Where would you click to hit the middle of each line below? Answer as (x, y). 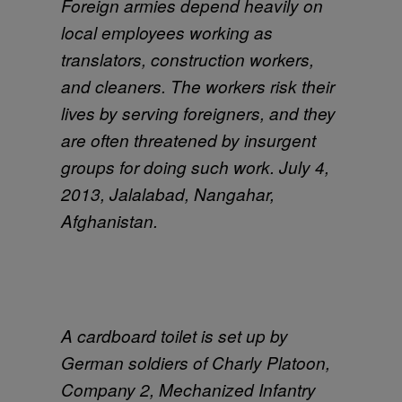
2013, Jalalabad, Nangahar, (168, 193)
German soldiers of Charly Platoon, (196, 362)
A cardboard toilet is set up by (175, 335)
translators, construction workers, (188, 59)
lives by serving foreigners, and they (198, 113)
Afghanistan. (109, 220)
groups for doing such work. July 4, (195, 166)
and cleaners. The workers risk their (198, 86)
